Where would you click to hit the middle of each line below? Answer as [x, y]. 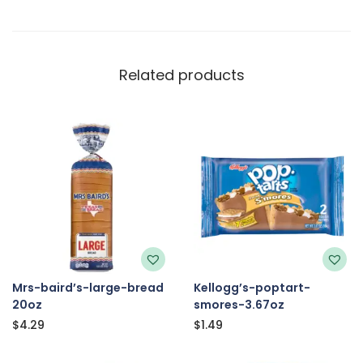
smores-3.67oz [239, 304]
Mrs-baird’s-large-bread [88, 287]
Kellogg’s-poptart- [252, 287]
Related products [181, 75]
